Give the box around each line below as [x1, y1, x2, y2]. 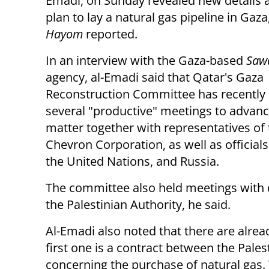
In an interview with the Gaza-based [46, 52, 246, 69]
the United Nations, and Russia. [46, 153, 219, 170]
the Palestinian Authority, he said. [46, 196, 231, 213]
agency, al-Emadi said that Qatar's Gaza [46, 69, 264, 86]
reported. [83, 26, 138, 43]
